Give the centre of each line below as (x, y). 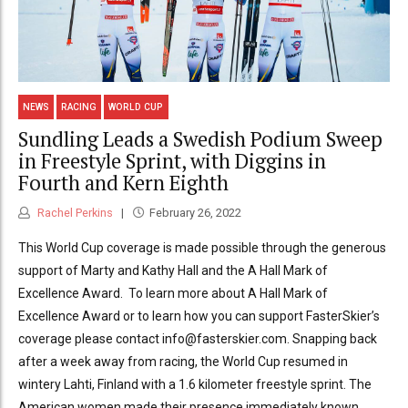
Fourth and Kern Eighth (123, 183)
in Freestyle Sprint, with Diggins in (172, 161)
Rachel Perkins (74, 212)
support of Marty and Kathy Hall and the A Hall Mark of (173, 270)
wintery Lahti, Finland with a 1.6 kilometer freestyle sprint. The (195, 384)
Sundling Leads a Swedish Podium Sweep (200, 139)
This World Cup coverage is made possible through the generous (202, 247)
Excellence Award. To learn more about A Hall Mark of (173, 293)
